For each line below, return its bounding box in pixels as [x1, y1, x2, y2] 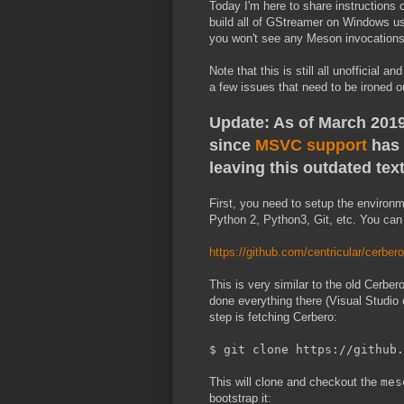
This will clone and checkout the [209, 374, 381, 389]
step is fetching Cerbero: [209, 309, 337, 324]
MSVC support [255, 135, 367, 154]
